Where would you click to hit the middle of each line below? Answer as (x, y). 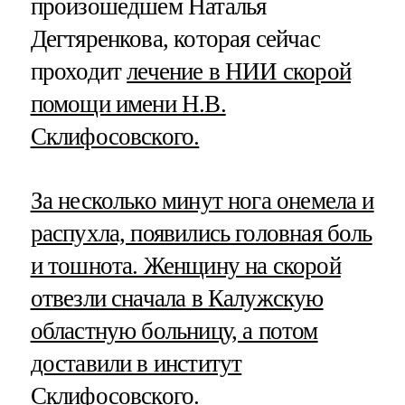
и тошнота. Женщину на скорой (185, 265)
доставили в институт (136, 363)
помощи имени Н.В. (128, 104)
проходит (79, 71)
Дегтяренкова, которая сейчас (175, 38)
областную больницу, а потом (174, 330)
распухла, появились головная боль (201, 233)
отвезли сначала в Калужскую (177, 298)
